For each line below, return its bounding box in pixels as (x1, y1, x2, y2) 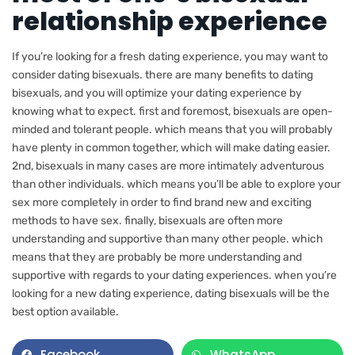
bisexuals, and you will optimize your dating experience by (12, 86, 302, 100)
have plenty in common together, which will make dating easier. (12, 140, 330, 155)
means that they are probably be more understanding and (12, 250, 302, 264)
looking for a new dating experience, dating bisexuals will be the (12, 286, 330, 300)
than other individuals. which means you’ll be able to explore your (12, 177, 341, 191)
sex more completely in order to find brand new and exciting (12, 195, 311, 209)
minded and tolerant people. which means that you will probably (12, 122, 333, 136)
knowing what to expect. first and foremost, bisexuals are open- (12, 104, 333, 118)
